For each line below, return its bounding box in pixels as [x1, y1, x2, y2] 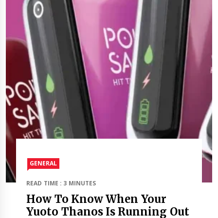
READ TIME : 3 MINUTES [26, 179, 96, 187]
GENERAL [30, 159, 57, 167]
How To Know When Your [26, 192, 166, 206]
